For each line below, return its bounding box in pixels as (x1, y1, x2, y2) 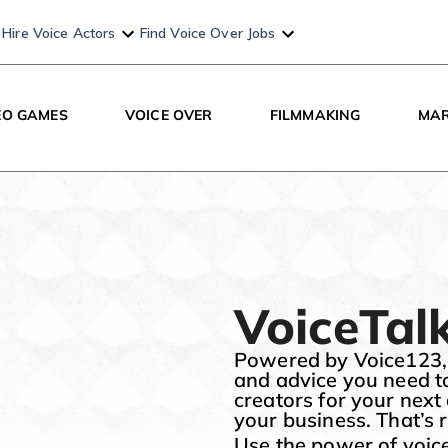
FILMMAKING (269, 106, 361, 124)
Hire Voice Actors (2, 23, 116, 42)
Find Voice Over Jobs (139, 23, 276, 42)
